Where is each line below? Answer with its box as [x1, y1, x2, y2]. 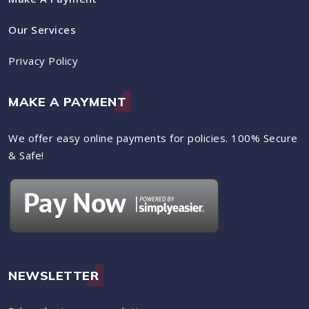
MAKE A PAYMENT [8, 94, 126, 110]
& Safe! [8, 148, 44, 162]
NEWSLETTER [8, 267, 99, 283]
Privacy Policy [8, 53, 78, 68]
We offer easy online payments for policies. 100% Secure [8, 130, 298, 145]
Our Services [8, 22, 76, 37]
